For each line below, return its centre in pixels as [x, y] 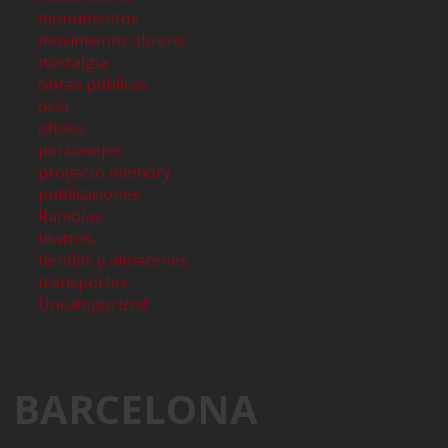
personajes [80, 149]
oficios [62, 127]
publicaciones [89, 193]
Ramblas [70, 215]
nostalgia [73, 61]
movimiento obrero [111, 39]
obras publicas [93, 83]
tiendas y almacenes [113, 259]
